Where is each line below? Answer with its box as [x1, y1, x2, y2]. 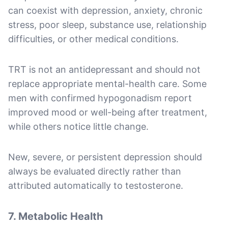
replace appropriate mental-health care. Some [8, 78, 207, 89]
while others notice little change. [8, 121, 149, 132]
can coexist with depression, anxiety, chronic [8, 5, 203, 16]
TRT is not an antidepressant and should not [8, 64, 201, 75]
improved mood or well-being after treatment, [8, 106, 207, 118]
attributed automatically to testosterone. [8, 180, 183, 191]
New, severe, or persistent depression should [8, 151, 202, 162]
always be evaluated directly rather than [8, 165, 181, 177]
